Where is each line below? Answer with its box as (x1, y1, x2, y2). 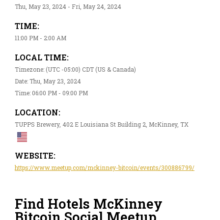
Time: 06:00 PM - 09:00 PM (15, 88, 88, 97)
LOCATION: (15, 107, 60, 117)
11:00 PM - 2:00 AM (15, 33, 66, 42)
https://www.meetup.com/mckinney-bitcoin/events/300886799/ (15, 163, 194, 171)
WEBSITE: (15, 150, 55, 161)
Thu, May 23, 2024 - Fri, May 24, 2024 (15, 2, 121, 10)
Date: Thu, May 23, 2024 (15, 77, 81, 85)
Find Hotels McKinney (15, 195, 163, 213)
